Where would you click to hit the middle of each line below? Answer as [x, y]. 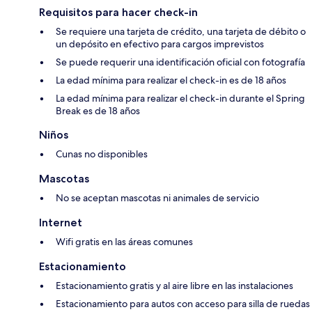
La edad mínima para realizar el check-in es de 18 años [171, 80]
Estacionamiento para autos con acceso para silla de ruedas [183, 304]
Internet [61, 223]
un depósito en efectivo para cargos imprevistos [160, 44]
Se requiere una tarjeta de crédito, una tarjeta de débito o [181, 32]
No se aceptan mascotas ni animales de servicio [157, 198]
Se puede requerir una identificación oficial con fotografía [180, 62]
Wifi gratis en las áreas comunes [124, 242]
